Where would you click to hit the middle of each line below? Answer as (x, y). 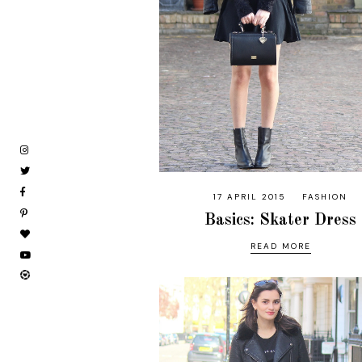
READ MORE (280, 246)
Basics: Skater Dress (281, 221)
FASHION (325, 197)
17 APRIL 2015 (250, 197)
